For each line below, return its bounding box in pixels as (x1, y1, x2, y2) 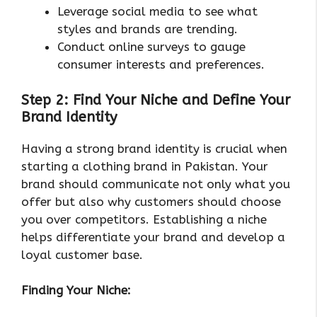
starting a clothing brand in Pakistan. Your (21, 158, 268, 173)
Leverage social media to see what (57, 4, 258, 19)
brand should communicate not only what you (21, 176, 290, 191)
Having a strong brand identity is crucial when (21, 141, 287, 156)
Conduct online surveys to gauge (57, 40, 246, 54)
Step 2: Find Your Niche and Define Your (21, 91, 290, 108)
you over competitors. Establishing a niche (21, 212, 267, 226)
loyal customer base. (21, 247, 143, 262)
